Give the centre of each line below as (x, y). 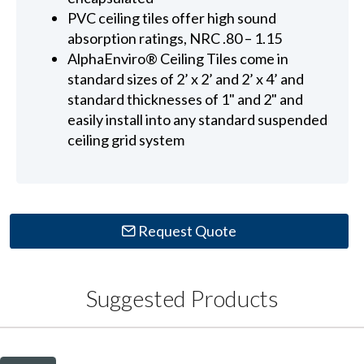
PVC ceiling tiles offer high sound (172, 18)
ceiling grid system (126, 140)
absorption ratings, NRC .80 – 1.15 (175, 39)
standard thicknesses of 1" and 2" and (186, 100)
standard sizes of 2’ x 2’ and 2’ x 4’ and (186, 79)
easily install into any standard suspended (198, 120)
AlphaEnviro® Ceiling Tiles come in (178, 59)
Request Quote (186, 230)
